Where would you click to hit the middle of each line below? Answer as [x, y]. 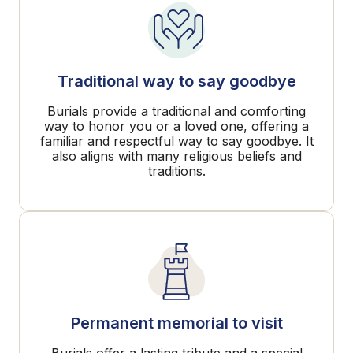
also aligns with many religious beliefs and [176, 156]
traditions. [176, 171]
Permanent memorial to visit [176, 323]
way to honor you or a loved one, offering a [176, 126]
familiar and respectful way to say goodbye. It [176, 141]
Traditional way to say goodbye [176, 81]
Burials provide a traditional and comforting [176, 111]
